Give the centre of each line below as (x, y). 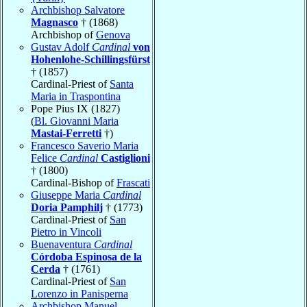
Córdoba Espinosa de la (86, 256)
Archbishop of (63, 34)
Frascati (133, 182)
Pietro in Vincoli (66, 232)
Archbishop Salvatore (78, 10)
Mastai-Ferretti (66, 133)
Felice (45, 158)
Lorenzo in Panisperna (79, 293)
